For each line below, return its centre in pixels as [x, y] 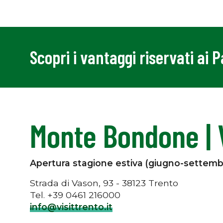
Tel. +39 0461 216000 [75, 195]
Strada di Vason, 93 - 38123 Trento [104, 183]
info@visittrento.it [71, 207]
